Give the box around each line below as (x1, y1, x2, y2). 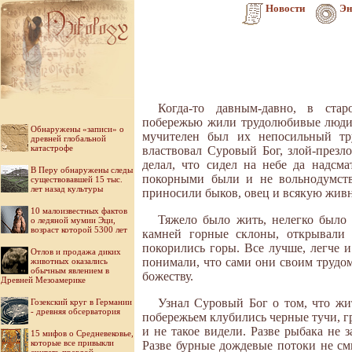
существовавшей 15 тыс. (31, 174, 123, 184)
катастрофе (31, 143, 73, 152)
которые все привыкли (31, 338, 114, 347)
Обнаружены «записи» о (31, 124, 124, 134)
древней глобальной (31, 134, 106, 143)
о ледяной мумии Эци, (31, 215, 115, 225)
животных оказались (31, 256, 108, 266)
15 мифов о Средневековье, (31, 328, 134, 338)
